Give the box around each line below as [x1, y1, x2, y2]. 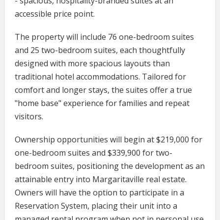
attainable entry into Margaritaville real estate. [15, 173, 187, 185]
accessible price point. [15, 8, 95, 19]
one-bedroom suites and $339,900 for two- [15, 147, 172, 158]
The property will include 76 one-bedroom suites [15, 31, 194, 42]
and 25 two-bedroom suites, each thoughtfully [15, 44, 185, 55]
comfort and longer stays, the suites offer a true [15, 84, 192, 95]
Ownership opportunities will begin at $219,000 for [15, 134, 202, 145]
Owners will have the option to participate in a [15, 187, 184, 198]
